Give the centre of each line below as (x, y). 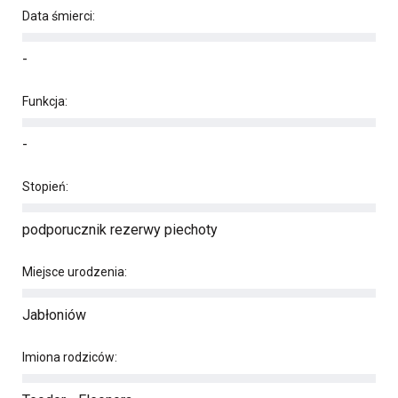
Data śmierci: (59, 16)
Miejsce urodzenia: (75, 272)
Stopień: (45, 187)
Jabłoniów (54, 315)
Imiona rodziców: (70, 357)
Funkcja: (45, 101)
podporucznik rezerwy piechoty (120, 230)
